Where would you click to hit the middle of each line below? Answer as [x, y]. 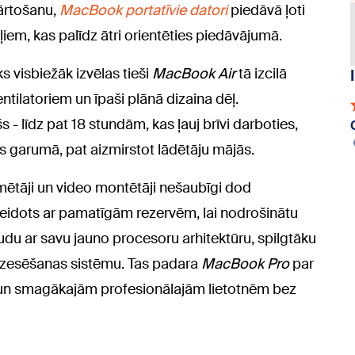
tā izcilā [261, 73]
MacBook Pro [247, 263]
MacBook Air [194, 73]
